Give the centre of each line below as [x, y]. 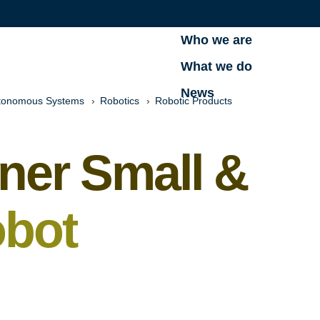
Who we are [217, 40]
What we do [217, 66]
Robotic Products [194, 101]
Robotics [120, 101]
